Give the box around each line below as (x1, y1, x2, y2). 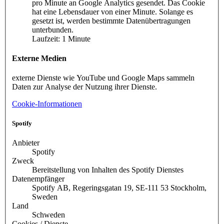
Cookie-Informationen (12, 99, 82, 108)
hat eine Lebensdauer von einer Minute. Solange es (32, 7, 193, 16)
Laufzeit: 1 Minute (32, 34, 90, 43)
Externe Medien (12, 53, 66, 62)
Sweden (32, 192, 57, 201)
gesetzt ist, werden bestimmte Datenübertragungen (32, 16, 190, 25)
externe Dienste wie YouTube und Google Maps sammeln (12, 73, 194, 82)
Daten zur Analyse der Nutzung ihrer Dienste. (12, 82, 157, 91)
